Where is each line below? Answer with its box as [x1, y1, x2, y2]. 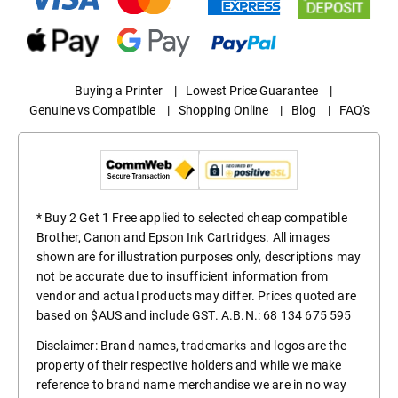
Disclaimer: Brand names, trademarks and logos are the [36, 338, 347, 354]
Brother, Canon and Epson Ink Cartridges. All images [36, 230, 330, 245]
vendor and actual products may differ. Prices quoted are [36, 289, 356, 304]
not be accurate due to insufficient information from [36, 269, 329, 284]
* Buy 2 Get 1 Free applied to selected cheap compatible [36, 211, 347, 226]
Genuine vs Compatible [28, 103, 155, 118]
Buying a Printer [75, 84, 163, 99]
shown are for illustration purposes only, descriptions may [36, 250, 362, 265]
